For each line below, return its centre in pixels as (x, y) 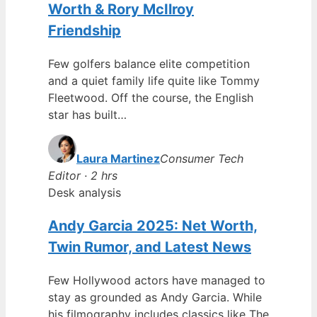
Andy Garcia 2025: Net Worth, (153, 225)
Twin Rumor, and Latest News (150, 247)
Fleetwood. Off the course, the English (151, 97)
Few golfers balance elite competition (149, 63)
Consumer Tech (202, 158)
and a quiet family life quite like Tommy (154, 80)
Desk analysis (85, 192)
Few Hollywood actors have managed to (157, 280)
